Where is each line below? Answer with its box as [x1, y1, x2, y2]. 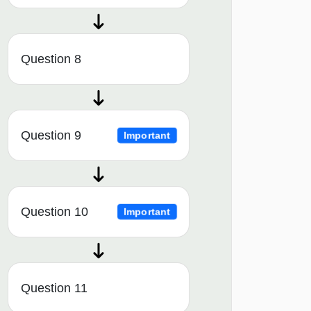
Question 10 [21, 205, 88, 219]
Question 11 [21, 281, 87, 296]
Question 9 [21, 128, 81, 143]
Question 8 [21, 52, 81, 67]
